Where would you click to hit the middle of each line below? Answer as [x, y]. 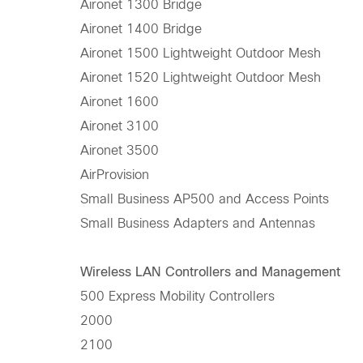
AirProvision [114, 175]
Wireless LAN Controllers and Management [210, 272]
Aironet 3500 [119, 151]
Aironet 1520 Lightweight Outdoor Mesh [200, 78]
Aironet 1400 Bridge [141, 29]
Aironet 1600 [119, 102]
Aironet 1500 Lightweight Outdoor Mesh [200, 53]
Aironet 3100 [119, 126]
